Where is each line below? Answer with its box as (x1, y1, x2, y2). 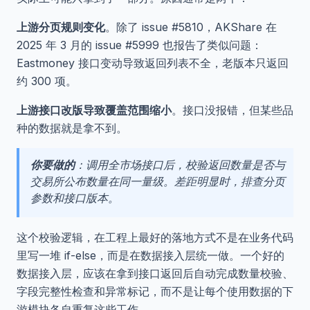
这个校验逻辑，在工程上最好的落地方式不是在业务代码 (17, 230, 293, 245)
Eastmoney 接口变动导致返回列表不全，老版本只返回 (17, 56, 289, 71)
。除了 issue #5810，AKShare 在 (105, 20, 277, 35)
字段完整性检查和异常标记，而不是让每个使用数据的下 (17, 284, 293, 299)
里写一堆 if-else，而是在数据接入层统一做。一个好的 (17, 248, 284, 263)
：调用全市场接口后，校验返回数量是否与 (75, 158, 285, 172)
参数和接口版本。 (30, 191, 119, 206)
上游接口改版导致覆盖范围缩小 (17, 103, 172, 118)
